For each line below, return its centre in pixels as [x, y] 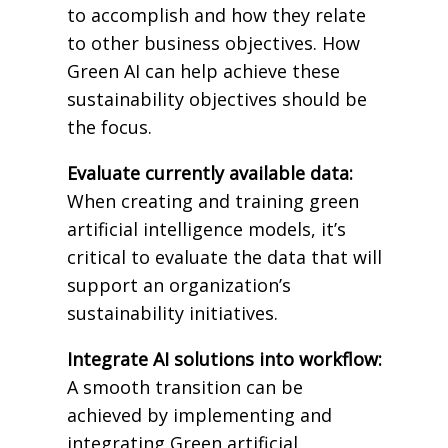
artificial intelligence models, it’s [206, 228]
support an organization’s [178, 284]
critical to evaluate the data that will [224, 256]
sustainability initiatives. [172, 312]
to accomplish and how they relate [216, 14]
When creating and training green [212, 200]
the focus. [109, 126]
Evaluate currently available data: [209, 172]
